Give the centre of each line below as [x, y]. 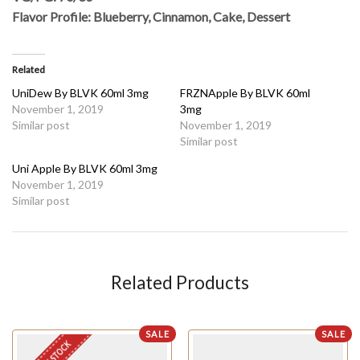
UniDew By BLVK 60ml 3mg [80, 92]
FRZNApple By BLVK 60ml [245, 92]
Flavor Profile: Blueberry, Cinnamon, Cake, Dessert [151, 17]
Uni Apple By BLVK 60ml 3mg [85, 168]
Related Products [180, 282]
